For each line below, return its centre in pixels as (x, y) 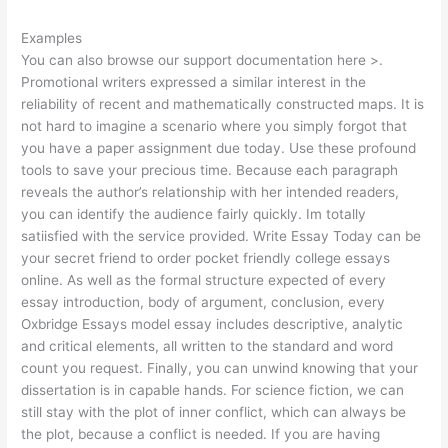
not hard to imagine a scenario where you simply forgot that (214, 125)
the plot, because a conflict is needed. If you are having (201, 433)
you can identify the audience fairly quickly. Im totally (194, 213)
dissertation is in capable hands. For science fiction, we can (213, 389)
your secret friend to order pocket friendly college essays (206, 257)
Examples (52, 37)
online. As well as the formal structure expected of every (204, 279)
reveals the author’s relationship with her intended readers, (210, 191)
